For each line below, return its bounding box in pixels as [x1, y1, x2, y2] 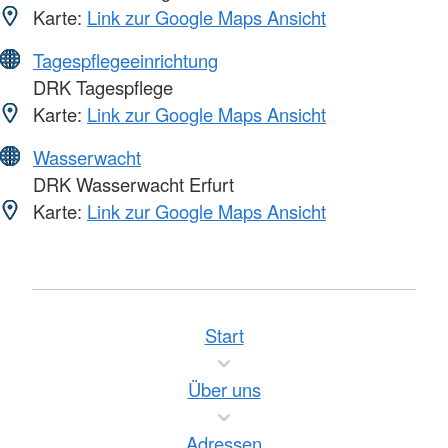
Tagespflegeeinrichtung [33, 46, 218, 73]
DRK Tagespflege [28, 73, 173, 100]
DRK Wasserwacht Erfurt [28, 170, 234, 197]
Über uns [187, 376, 261, 402]
